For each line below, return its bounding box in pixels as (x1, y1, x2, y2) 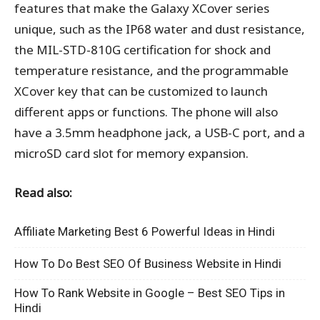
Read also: (14, 184, 72, 201)
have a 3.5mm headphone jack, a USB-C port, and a (14, 124, 305, 141)
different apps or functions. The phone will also (14, 104, 278, 121)
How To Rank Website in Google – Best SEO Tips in (14, 286, 285, 301)
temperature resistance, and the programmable (14, 62, 289, 79)
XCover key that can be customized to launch (14, 83, 268, 100)
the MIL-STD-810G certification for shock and (14, 41, 271, 59)
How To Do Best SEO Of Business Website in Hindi (14, 256, 281, 271)
